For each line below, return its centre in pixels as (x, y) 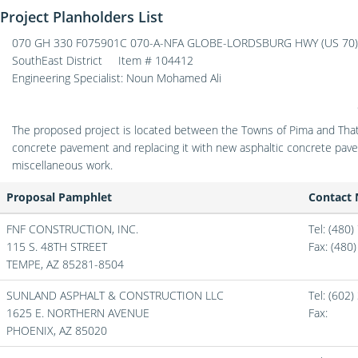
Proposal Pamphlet (59, 197)
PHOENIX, (33, 330)
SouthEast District (57, 60)
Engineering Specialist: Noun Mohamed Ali (117, 78)
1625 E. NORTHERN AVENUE (78, 313)
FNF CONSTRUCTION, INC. (72, 229)
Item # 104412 (156, 60)
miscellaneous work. (62, 165)
